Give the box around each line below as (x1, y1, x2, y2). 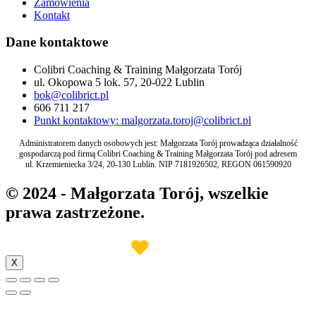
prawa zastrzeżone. (6, 203, 145, 222)
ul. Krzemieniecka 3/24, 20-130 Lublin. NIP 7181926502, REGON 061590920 (25, 159, 291, 170)
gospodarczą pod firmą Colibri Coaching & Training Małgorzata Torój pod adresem (19, 149, 297, 159)
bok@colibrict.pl (34, 89, 109, 102)
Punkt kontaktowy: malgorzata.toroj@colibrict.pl (34, 114, 251, 127)
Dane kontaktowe (6, 35, 108, 50)
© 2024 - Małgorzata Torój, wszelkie (6, 184, 269, 203)
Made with (72, 240, 132, 255)
